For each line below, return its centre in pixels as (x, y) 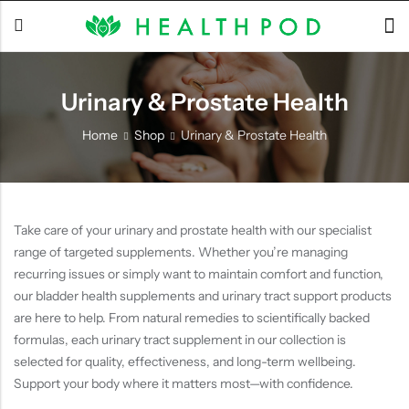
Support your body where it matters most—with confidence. (184, 383)
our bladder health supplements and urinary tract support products (203, 296)
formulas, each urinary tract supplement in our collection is (180, 340)
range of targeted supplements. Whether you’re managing (181, 252)
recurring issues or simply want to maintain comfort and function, (199, 274)
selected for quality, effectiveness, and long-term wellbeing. (185, 362)
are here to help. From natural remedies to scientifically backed (192, 318)
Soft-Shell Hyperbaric (129, 181)
